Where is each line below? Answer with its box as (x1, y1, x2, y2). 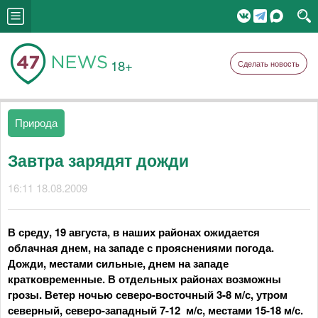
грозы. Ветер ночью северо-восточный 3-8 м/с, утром (8, 287, 287, 302)
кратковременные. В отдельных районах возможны (8, 271, 281, 287)
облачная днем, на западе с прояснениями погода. (8, 240, 274, 256)
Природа (15, 115, 57, 130)
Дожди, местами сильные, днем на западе (8, 256, 229, 271)
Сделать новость (238, 57, 300, 69)
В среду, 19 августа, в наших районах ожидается (8, 224, 260, 240)
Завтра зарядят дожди (8, 148, 189, 172)
